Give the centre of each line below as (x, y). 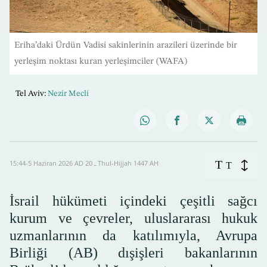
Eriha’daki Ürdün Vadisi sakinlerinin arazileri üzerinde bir (126, 46)
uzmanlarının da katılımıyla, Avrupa (133, 236)
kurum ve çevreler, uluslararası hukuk (133, 218)
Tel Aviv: (31, 94)
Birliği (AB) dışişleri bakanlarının (133, 253)
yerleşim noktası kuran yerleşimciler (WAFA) (101, 62)
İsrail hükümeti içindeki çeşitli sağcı (133, 201)
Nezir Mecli (68, 94)
